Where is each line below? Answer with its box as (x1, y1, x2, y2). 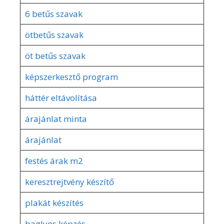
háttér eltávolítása (24, 91, 97, 103)
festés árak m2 (24, 154, 83, 166)
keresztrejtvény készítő (24, 175, 114, 187)
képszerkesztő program (24, 70, 118, 82)
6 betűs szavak (24, 7, 82, 19)
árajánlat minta (24, 112, 87, 124)
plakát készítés (24, 196, 83, 208)
